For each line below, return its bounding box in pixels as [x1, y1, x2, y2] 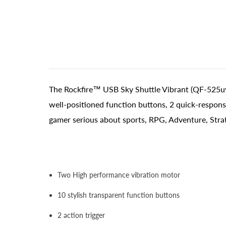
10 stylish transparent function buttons [58, 190, 180, 199]
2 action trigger [58, 210, 105, 219]
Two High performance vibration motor [58, 170, 180, 179]
